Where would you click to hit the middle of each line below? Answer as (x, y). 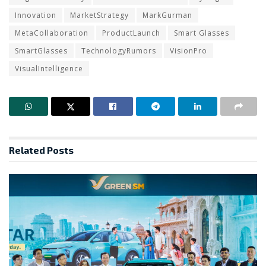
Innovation (36, 15)
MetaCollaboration (52, 33)
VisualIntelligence (49, 68)
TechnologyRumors (119, 50)
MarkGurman (167, 15)
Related (27, 150)
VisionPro (189, 50)
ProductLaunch (131, 33)
